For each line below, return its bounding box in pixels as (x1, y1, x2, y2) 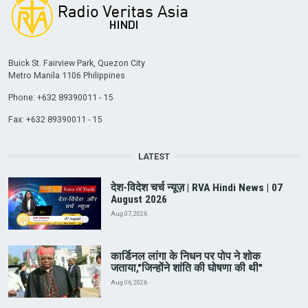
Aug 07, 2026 (110, 210, 147, 218)
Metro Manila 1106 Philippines (8, 69, 125, 80)
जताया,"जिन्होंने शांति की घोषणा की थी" (110, 262, 263, 275)
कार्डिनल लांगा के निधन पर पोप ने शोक (110, 250, 261, 263)
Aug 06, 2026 (110, 278, 147, 287)
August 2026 (110, 193, 167, 206)
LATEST (138, 151, 170, 162)
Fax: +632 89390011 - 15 (8, 113, 102, 124)
